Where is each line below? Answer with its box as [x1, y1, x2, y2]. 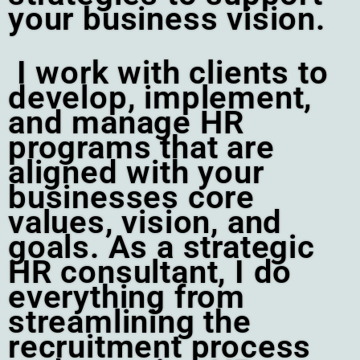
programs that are [8, 129, 275, 167]
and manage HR [8, 104, 244, 142]
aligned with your [8, 153, 264, 192]
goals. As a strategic [8, 228, 315, 267]
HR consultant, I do [8, 253, 292, 292]
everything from [8, 278, 245, 317]
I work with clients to [16, 54, 329, 92]
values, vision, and [8, 203, 283, 242]
